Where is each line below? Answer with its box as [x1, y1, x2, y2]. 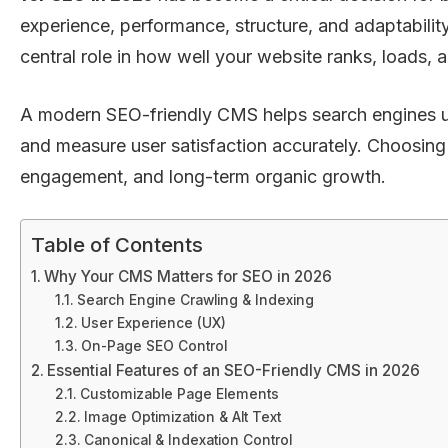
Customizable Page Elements [79, 385, 279, 402]
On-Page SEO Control [80, 337, 227, 354]
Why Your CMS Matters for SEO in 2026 [44, 266, 333, 286]
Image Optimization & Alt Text [83, 408, 281, 425]
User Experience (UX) [80, 314, 226, 331]
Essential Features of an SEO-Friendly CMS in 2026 [47, 360, 421, 380]
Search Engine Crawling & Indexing [76, 291, 314, 308]
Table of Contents [31, 231, 203, 257]
